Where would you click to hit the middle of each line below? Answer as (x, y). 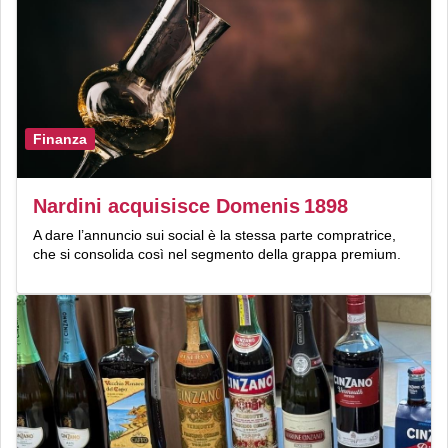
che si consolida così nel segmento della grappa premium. (217, 254)
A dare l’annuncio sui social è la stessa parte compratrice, (214, 235)
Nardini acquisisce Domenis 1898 (190, 206)
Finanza (60, 138)
